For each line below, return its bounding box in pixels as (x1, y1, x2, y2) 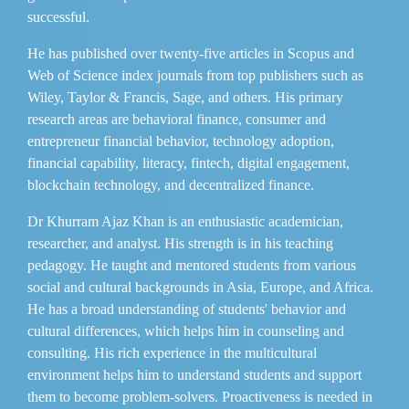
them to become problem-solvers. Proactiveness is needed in (27, 388, 372, 404)
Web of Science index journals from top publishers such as (27, 67, 363, 83)
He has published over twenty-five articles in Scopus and (27, 45, 354, 61)
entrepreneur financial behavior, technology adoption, (27, 132, 334, 149)
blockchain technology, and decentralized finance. (27, 176, 314, 193)
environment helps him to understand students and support (27, 366, 362, 383)
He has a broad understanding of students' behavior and (27, 300, 346, 317)
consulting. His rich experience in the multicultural (27, 344, 317, 361)
